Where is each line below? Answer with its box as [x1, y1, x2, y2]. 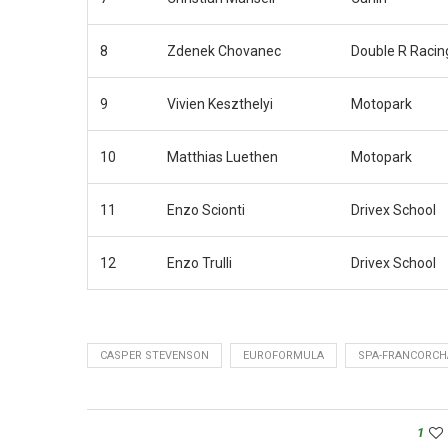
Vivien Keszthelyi [167, 95, 273, 112]
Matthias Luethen [167, 148, 278, 165]
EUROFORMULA [243, 348, 324, 362]
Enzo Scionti [167, 201, 245, 218]
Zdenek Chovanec [167, 42, 281, 59]
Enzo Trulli [167, 254, 232, 271]
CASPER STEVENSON [100, 348, 209, 362]
